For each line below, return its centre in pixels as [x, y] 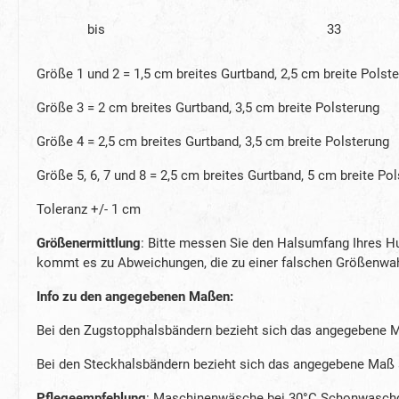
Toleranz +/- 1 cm [89, 209]
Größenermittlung [89, 243]
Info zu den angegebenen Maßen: [137, 296]
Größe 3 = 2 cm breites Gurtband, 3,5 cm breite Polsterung [208, 107]
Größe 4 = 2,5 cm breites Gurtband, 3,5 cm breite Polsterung [213, 141]
